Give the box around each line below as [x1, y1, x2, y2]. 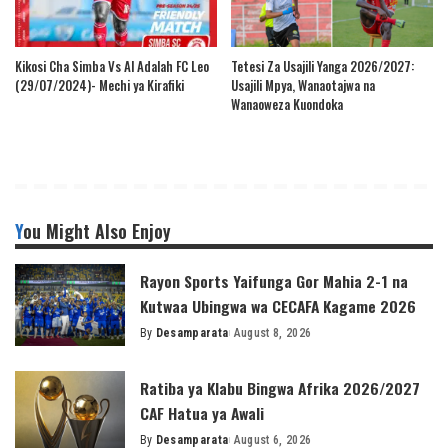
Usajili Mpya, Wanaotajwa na [231, 74, 375, 95]
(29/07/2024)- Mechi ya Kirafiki [15, 74, 184, 95]
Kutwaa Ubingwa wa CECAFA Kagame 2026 [140, 293, 416, 318]
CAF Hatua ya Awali [140, 401, 264, 425]
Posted [139, 334, 180, 348]
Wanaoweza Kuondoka [231, 93, 343, 114]
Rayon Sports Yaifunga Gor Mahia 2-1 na [140, 268, 408, 293]
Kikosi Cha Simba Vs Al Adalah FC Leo [15, 55, 209, 76]
